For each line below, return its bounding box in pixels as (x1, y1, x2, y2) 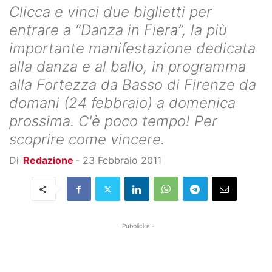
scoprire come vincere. (9, 131, 165, 149)
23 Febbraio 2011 (83, 154, 161, 167)
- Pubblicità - (117, 222, 155, 230)
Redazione (23, 154, 73, 167)
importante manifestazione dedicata (9, 39, 256, 58)
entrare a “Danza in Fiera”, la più (9, 21, 227, 39)
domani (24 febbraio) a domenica (9, 94, 236, 112)
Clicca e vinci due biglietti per (9, 3, 212, 21)
